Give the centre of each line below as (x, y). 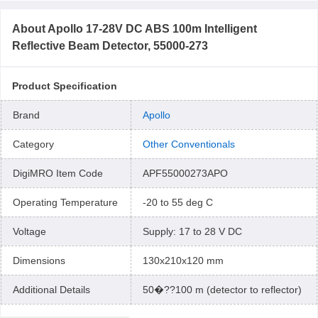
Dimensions (39, 261)
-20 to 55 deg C (178, 202)
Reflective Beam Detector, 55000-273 (110, 46)
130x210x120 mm (183, 261)
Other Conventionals (189, 144)
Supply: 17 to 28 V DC (192, 231)
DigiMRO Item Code (58, 173)
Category (33, 144)
